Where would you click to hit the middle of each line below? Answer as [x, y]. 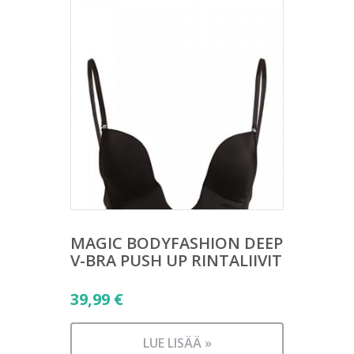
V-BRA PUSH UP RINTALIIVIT [176, 260]
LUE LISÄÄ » [177, 343]
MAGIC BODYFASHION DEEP [177, 243]
